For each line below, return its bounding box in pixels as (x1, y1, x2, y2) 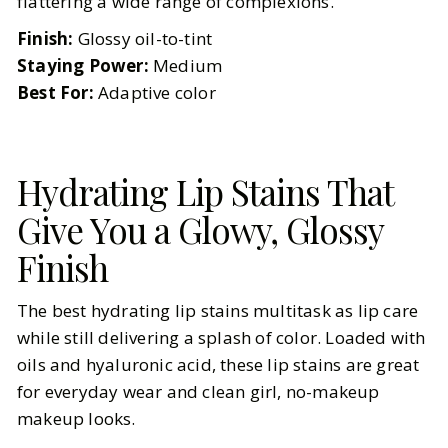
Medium (148, 53, 223, 77)
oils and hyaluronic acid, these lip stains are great (17, 352, 420, 376)
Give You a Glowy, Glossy (17, 205, 383, 253)
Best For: (17, 80, 94, 104)
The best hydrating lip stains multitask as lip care (17, 298, 419, 322)
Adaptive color (93, 80, 216, 104)
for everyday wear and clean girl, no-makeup (17, 379, 380, 403)
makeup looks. (17, 406, 136, 430)
